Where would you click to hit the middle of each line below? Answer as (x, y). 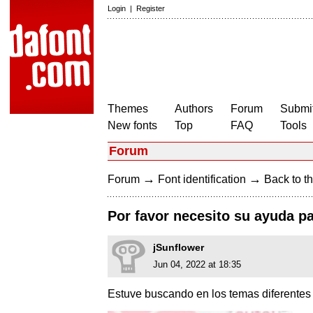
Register (151, 8)
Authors (194, 109)
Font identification (202, 179)
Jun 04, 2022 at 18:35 (197, 265)
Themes (128, 109)
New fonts (132, 125)
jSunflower (179, 248)
